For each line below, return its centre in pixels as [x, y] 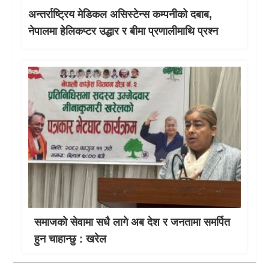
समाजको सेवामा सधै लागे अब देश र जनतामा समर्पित [132, 222]
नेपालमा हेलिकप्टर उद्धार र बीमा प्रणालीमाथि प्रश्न [123, 31]
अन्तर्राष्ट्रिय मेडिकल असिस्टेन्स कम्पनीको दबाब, [120, 14]
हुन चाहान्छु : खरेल [71, 239]
